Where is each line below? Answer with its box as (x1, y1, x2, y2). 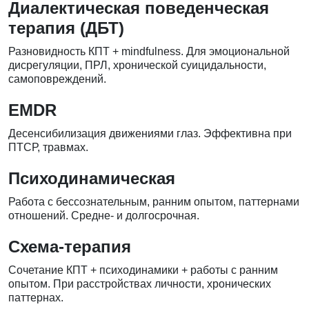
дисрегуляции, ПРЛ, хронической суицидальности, (8, 59, 266, 72)
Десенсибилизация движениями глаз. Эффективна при (8, 128, 292, 140)
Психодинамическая (8, 169, 175, 188)
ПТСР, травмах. (8, 141, 88, 154)
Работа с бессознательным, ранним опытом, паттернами (8, 196, 299, 208)
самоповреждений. (8, 73, 106, 86)
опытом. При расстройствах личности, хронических (8, 278, 271, 290)
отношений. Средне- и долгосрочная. (8, 210, 199, 222)
